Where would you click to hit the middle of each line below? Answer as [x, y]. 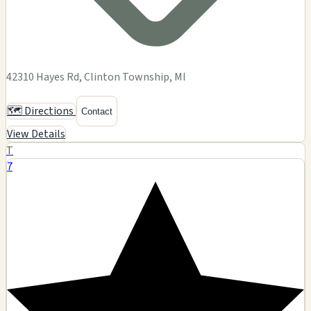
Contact [97, 111]
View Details [36, 134]
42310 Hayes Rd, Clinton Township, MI [96, 77]
